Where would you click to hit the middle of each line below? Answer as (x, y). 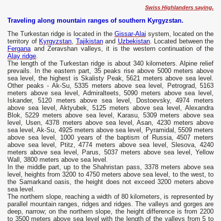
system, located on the (180, 34)
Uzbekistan (134, 41)
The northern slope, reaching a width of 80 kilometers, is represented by (110, 197)
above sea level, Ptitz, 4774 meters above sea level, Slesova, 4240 (110, 145)
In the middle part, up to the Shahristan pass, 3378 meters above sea (110, 167)
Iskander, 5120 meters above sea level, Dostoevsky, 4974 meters (110, 101)
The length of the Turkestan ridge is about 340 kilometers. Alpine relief (110, 64)
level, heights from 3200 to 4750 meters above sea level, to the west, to (110, 175)
